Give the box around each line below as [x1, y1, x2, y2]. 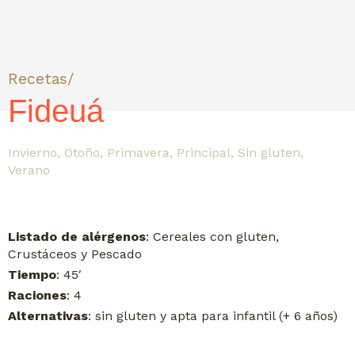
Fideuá [8, 94, 104, 129]
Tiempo [8, 267, 56, 283]
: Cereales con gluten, [146, 229, 279, 245]
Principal [177, 145, 231, 161]
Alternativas [8, 308, 88, 324]
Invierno [8, 145, 57, 161]
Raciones [8, 288, 67, 303]
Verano [8, 162, 50, 178]
